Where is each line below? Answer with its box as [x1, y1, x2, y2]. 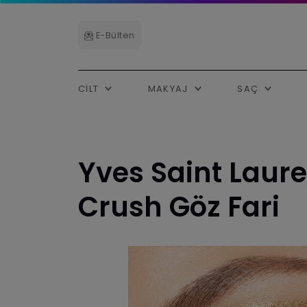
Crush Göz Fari [78, 187, 280, 226]
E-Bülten [93, 29, 135, 42]
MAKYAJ [147, 82, 191, 95]
